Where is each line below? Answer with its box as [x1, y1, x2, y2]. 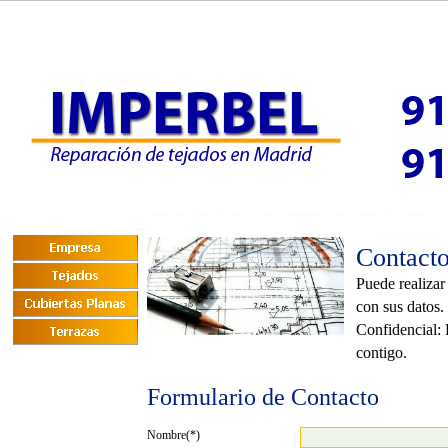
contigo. [356, 344, 407, 362]
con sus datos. [356, 298, 444, 316]
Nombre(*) [147, 428, 200, 442]
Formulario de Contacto [147, 384, 379, 410]
